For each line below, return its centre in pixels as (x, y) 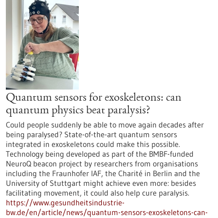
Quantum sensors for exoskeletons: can (94, 98)
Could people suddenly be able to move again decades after (105, 125)
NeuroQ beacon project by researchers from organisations (102, 163)
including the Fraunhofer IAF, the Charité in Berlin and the (103, 173)
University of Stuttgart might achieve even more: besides (101, 183)
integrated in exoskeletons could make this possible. (93, 144)
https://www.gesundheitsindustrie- (65, 202)
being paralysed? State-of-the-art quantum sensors (91, 134)
